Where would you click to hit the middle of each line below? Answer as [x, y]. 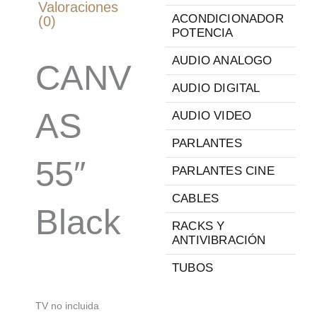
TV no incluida [67, 305]
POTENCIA [203, 33]
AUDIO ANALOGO [222, 61]
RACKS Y [198, 226]
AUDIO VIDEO [212, 116]
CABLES [196, 199]
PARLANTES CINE [223, 171]
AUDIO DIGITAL [216, 88]
